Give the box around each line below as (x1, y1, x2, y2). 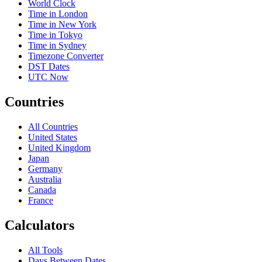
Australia (28, 174, 61, 185)
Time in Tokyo (28, 30, 82, 40)
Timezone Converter (28, 51, 104, 61)
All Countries (28, 122, 78, 132)
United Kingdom (28, 143, 91, 153)
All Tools (28, 245, 63, 256)
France (28, 195, 53, 206)
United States (28, 132, 77, 143)
